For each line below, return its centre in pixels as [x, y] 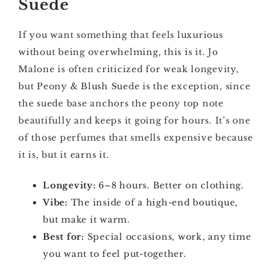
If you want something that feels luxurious [121, 35]
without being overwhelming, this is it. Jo [118, 52]
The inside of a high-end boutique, [153, 202]
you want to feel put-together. [115, 254]
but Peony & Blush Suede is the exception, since [135, 86]
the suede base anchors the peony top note [121, 103]
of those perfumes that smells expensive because [136, 138]
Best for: [64, 237]
